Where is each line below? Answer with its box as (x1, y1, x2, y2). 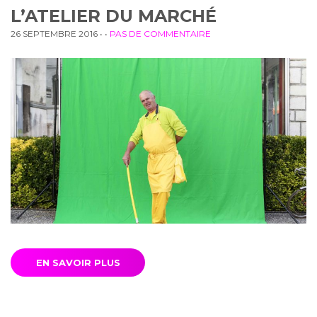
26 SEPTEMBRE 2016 (11, 28, 98, 39)
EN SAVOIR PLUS (35, 256, 120, 268)
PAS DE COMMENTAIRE (110, 28, 211, 39)
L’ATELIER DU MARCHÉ (11, 5, 217, 26)
